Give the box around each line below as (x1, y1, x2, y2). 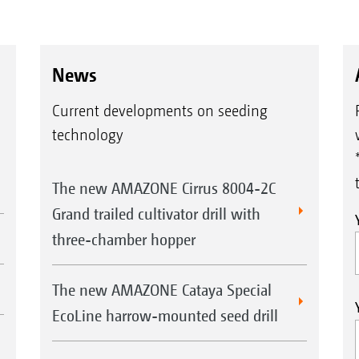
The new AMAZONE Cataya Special (51, 280, 272, 299)
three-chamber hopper (51, 229, 196, 248)
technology (51, 125, 123, 144)
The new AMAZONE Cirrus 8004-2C (51, 178, 276, 197)
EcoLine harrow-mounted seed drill (51, 305, 278, 325)
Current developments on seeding (51, 101, 268, 120)
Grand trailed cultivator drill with (51, 204, 260, 223)
